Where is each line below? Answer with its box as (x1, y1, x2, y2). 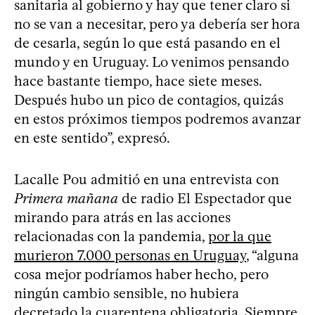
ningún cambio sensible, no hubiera (14, 284, 239, 302)
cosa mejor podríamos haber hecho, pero (14, 265, 269, 283)
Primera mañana (14, 189, 118, 207)
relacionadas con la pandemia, (14, 227, 208, 245)
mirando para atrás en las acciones (14, 208, 231, 226)
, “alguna (246, 246, 299, 264)
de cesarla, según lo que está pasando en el (14, 34, 281, 51)
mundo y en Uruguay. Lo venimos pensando (14, 53, 289, 70)
